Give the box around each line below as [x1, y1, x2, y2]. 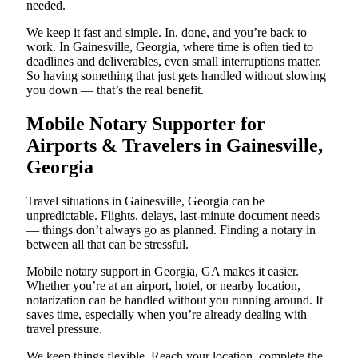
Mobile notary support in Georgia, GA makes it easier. [26, 265, 299, 278]
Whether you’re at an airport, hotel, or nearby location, [26, 279, 300, 292]
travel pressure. [26, 322, 102, 336]
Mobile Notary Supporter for [26, 113, 265, 135]
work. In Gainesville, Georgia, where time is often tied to [26, 40, 313, 54]
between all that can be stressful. [26, 237, 189, 251]
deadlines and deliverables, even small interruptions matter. [26, 54, 321, 69]
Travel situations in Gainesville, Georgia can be [26, 194, 265, 208]
